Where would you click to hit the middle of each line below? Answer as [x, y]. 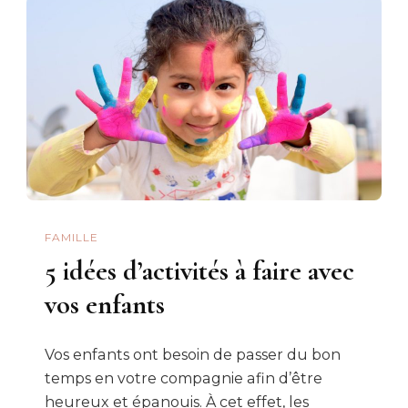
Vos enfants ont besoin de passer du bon [193, 354]
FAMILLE [71, 238]
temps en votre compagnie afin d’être [184, 378]
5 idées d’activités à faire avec [199, 270]
